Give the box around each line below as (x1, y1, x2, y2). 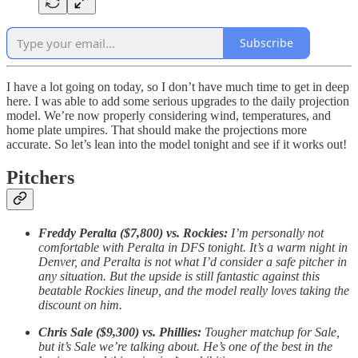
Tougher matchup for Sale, (205, 325, 340, 340)
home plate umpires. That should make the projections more (6, 122, 307, 137)
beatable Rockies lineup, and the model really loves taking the (38, 284, 349, 298)
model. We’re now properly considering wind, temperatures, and (6, 108, 331, 122)
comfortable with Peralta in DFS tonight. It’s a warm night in (38, 241, 348, 255)
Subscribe (240, 35, 293, 51)
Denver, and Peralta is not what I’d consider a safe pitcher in (38, 255, 347, 269)
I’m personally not (231, 226, 324, 241)
